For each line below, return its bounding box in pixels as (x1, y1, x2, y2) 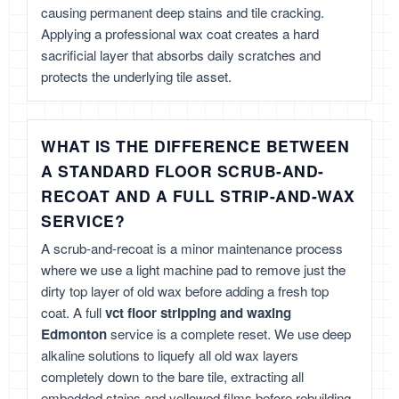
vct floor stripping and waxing (105, 303, 291, 323)
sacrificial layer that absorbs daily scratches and (41, 45, 321, 65)
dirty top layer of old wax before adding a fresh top (41, 281, 329, 301)
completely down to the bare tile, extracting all (41, 367, 304, 387)
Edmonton (41, 324, 107, 345)
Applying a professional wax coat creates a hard (41, 24, 319, 44)
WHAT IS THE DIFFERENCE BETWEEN (41, 134, 349, 158)
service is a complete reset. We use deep (107, 324, 351, 344)
